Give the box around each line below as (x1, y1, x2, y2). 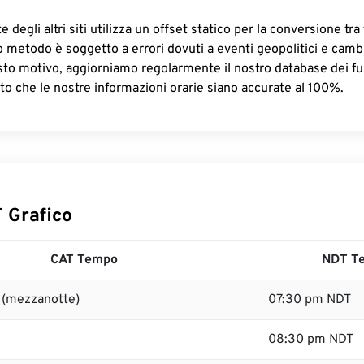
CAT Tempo (50, 252, 118, 268)
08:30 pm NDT (268, 331, 353, 348)
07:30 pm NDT (268, 292, 351, 308)
